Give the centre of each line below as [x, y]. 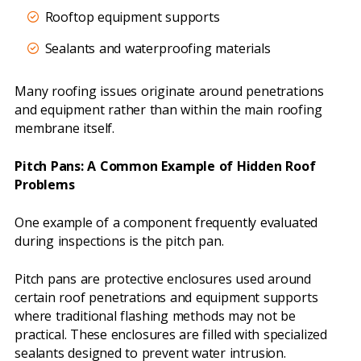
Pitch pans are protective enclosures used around [163, 279]
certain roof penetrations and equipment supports [166, 298]
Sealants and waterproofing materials [158, 48]
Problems [45, 185]
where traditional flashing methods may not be [155, 316]
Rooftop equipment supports [132, 17]
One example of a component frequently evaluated [166, 223]
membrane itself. [65, 129]
